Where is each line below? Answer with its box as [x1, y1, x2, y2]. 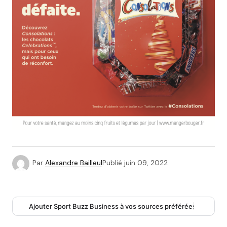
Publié [102, 158, 122, 168]
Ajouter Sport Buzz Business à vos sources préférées [29, 202, 196, 210]
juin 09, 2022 [124, 158, 168, 168]
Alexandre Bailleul [45, 158, 102, 168]
